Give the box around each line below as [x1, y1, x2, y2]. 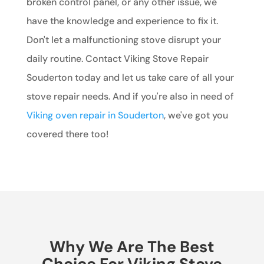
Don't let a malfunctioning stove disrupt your [26, 33, 221, 46]
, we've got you [163, 108, 228, 121]
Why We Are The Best [49, 236, 214, 257]
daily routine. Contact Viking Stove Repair [26, 52, 209, 65]
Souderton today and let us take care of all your [26, 71, 234, 84]
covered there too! [26, 127, 108, 140]
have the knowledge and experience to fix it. [26, 14, 218, 27]
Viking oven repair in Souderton [26, 108, 164, 121]
